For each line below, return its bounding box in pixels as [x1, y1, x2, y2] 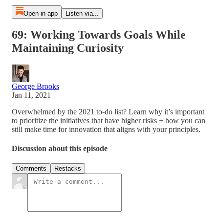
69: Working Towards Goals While [12, 28, 186, 41]
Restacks [54, 165, 81, 173]
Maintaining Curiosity [12, 41, 124, 54]
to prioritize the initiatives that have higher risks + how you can [12, 116, 205, 125]
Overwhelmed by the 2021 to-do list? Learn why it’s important [12, 107, 204, 116]
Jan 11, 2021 [12, 90, 51, 99]
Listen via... [65, 10, 99, 17]
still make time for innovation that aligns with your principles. [12, 125, 200, 133]
